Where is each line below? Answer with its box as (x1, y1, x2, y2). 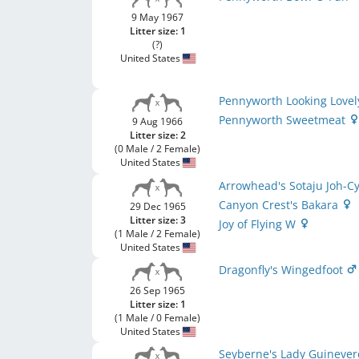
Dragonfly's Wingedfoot (219, 262, 347, 277)
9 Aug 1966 (132, 115, 184, 128)
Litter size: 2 (129, 128, 186, 142)
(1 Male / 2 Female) (115, 227, 201, 240)
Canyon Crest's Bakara (219, 197, 342, 212)
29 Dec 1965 (129, 200, 186, 213)
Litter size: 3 (129, 213, 186, 227)
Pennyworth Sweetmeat (219, 112, 349, 127)
